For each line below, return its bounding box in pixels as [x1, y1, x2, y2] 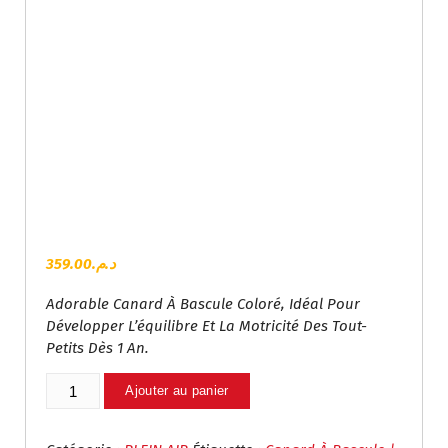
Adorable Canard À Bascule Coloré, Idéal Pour [46, 295, 360, 314]
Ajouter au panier [125, 383, 229, 399]
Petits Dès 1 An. [46, 339, 149, 358]
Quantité [45, 374, 104, 393]
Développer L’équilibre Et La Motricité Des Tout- [46, 317, 367, 336]
